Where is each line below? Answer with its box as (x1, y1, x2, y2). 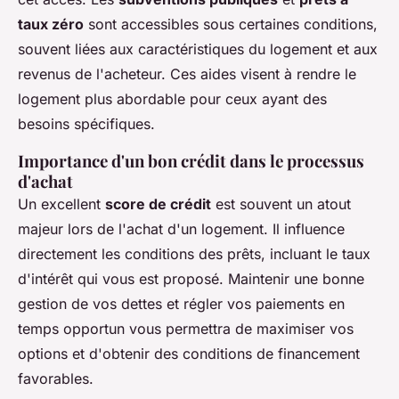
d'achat (18, 170, 73, 193)
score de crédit (105, 195, 211, 214)
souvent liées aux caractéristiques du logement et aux (18, 40, 378, 59)
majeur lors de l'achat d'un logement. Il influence (18, 220, 345, 239)
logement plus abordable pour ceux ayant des (18, 90, 327, 109)
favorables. (18, 370, 94, 388)
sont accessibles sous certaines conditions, (84, 15, 378, 34)
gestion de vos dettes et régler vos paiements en (18, 295, 345, 313)
